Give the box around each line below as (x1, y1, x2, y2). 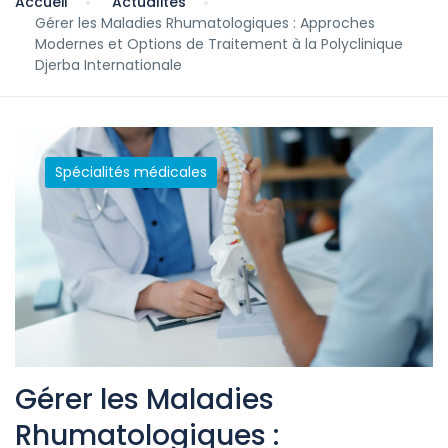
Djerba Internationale (35, 55, 182, 75)
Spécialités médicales (55, 162, 207, 182)
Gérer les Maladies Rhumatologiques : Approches (35, 13, 375, 33)
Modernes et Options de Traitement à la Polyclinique (35, 34, 403, 54)
